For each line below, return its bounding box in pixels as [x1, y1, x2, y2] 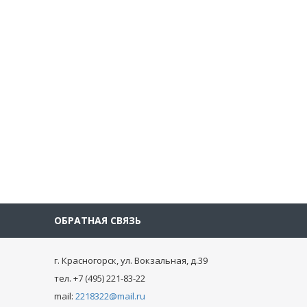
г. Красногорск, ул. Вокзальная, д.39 [53, 254, 208, 267]
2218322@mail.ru [75, 290, 145, 302]
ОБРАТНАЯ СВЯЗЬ [53, 214, 141, 227]
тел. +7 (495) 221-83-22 [53, 272, 145, 284]
